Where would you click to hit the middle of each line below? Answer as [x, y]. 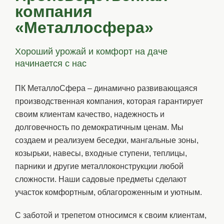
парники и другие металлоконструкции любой [99, 166]
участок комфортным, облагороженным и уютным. [108, 192]
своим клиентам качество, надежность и [90, 114]
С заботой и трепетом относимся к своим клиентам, [111, 215]
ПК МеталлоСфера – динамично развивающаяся [106, 88]
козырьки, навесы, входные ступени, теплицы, [101, 153]
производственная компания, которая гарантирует [109, 101]
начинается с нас [51, 64]
